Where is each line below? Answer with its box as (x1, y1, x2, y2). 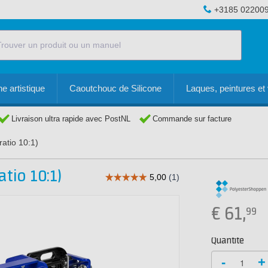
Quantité (211, 236, 244, 246)
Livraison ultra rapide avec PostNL (11, 114, 130, 123)
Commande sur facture (153, 114, 232, 123)
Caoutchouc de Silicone (69, 83, 162, 93)
